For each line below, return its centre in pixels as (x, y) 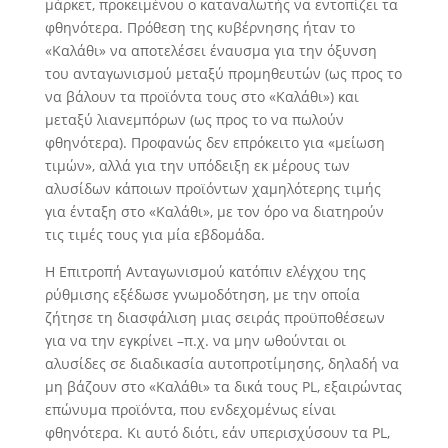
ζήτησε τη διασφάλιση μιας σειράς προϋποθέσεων (214, 318)
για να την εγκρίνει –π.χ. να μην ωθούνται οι (195, 341)
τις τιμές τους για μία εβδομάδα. (154, 235)
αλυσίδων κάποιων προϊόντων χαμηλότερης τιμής (212, 189)
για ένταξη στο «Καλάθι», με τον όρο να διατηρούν (214, 212)
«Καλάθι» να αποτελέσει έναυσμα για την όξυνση (210, 51)
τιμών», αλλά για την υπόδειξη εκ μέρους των (197, 166)
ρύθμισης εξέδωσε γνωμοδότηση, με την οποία (202, 295)
